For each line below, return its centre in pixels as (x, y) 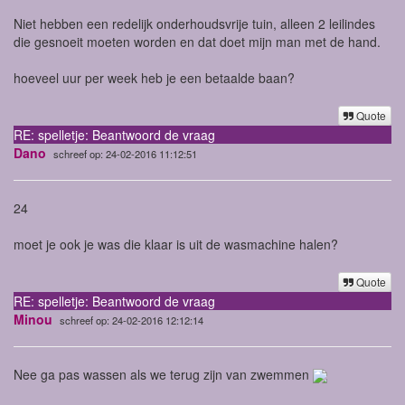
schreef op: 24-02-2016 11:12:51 (125, 153)
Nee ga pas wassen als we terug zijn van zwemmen (163, 374)
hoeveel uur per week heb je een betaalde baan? (154, 77)
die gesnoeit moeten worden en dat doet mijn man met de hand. (197, 41)
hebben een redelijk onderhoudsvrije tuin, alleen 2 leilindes (207, 23)
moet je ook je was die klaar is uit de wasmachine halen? (176, 244)
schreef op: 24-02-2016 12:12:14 (132, 320)
